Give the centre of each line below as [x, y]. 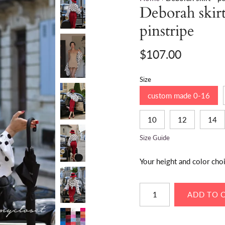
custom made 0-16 [179, 95]
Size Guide [155, 137]
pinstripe [167, 31]
